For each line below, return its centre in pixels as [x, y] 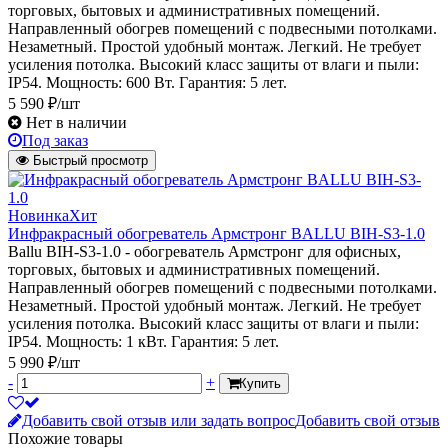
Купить [260, 384]
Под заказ [55, 141]
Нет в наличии [76, 123]
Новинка [38, 216]
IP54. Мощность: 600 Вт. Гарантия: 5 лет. [147, 83]
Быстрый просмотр [90, 161]
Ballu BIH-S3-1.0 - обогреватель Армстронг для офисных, [204, 252]
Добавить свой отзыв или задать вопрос [158, 421]
